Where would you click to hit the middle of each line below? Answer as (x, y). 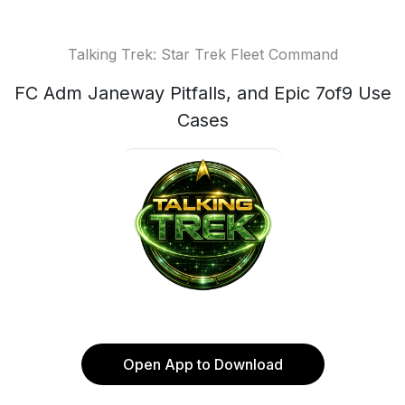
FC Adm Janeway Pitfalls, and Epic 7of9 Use (202, 93)
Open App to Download (202, 364)
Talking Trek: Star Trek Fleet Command (202, 54)
